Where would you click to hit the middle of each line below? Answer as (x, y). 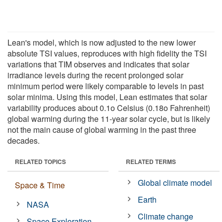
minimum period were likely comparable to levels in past (106, 86)
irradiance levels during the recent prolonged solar (95, 75)
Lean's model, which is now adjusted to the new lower (102, 42)
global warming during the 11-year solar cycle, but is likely (109, 118)
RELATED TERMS (151, 161)
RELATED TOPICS (40, 161)
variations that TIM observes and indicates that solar (98, 64)
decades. (24, 140)
